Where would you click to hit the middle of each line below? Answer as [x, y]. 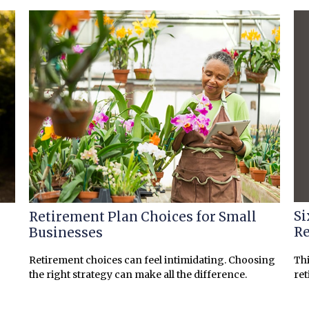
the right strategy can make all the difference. [138, 275]
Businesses [66, 232]
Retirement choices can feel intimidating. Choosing [152, 260]
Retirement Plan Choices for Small [143, 217]
